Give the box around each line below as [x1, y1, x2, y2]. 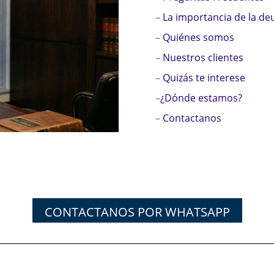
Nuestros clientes [162, 50, 243, 64]
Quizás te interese [162, 70, 245, 84]
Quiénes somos [162, 30, 234, 44]
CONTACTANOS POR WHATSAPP [44, 203, 230, 220]
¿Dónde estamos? [160, 91, 242, 105]
